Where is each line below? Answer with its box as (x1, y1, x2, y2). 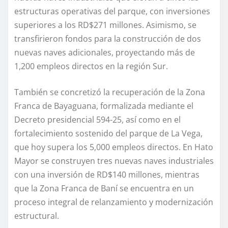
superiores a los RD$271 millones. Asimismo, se (14, 19, 196, 31)
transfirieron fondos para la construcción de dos (14, 33, 201, 45)
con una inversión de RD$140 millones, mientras (14, 169, 199, 181)
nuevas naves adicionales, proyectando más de (14, 47, 195, 59)
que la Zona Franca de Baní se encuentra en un (14, 183, 194, 194)
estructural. (14, 210, 59, 222)
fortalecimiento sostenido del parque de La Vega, (14, 128, 203, 139)
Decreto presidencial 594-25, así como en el (14, 114, 181, 126)
